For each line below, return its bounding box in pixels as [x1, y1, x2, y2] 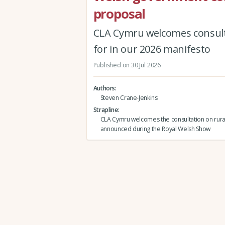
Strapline [93, 105, 118, 114]
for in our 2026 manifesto [93, 42, 211, 56]
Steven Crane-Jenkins [100, 93, 158, 102]
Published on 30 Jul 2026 [93, 61, 161, 70]
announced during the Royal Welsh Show [100, 124, 210, 133]
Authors [93, 83, 116, 92]
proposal [93, 5, 146, 23]
